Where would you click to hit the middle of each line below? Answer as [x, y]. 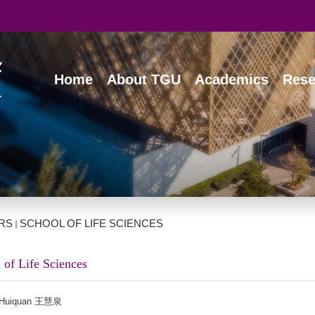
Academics [232, 79]
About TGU [144, 79]
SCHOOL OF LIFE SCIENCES [91, 223]
